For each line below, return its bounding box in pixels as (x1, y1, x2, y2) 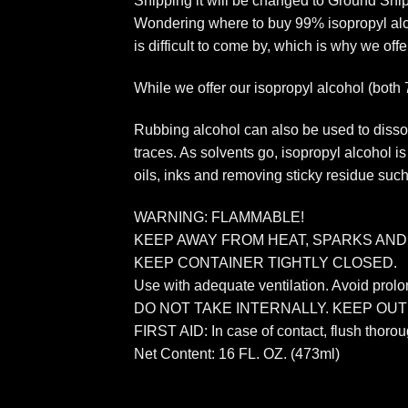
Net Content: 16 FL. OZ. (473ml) (134, 345, 340, 362)
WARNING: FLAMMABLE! (134, 209, 304, 225)
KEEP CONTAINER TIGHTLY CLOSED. (134, 254, 397, 270)
